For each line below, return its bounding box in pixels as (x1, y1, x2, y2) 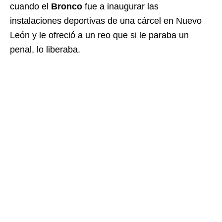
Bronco (51, 1, 82, 12)
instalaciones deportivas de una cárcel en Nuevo (10, 16, 202, 26)
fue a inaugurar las (82, 1, 159, 12)
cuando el (10, 1, 51, 12)
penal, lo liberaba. (10, 45, 80, 55)
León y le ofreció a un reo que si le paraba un (10, 30, 189, 41)
